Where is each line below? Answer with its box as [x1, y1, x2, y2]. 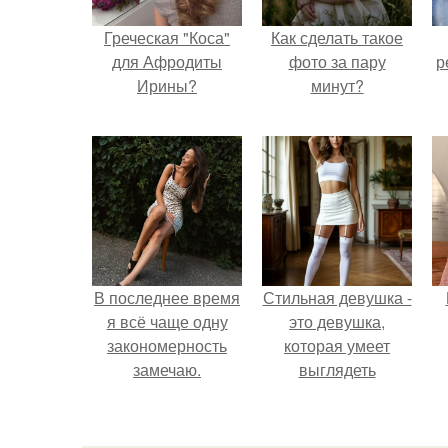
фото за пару [288, 50, 386, 73]
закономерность [107, 334, 227, 357]
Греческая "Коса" [104, 26, 230, 49]
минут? [310, 74, 364, 97]
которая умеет [284, 334, 390, 357]
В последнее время [94, 286, 240, 309]
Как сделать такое [271, 26, 403, 49]
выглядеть [298, 358, 376, 381]
